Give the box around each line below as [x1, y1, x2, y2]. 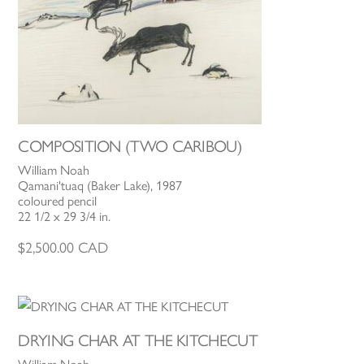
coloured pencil [18, 193, 97, 210]
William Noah [18, 162, 90, 179]
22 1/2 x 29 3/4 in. [18, 209, 111, 225]
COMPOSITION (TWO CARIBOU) [18, 136, 241, 157]
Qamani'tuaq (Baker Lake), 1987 [18, 178, 183, 194]
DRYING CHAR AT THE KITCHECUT [18, 330, 258, 350]
